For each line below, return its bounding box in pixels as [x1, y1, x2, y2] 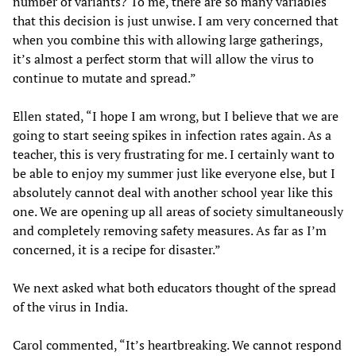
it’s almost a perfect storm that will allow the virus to [13, 49, 314, 68]
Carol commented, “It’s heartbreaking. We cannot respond [13, 335, 342, 354]
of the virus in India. [13, 297, 128, 315]
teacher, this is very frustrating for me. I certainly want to [13, 145, 335, 163]
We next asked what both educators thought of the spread [13, 278, 336, 296]
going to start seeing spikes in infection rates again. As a [13, 126, 331, 144]
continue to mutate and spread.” [13, 68, 196, 87]
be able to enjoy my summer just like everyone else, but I [13, 164, 335, 182]
